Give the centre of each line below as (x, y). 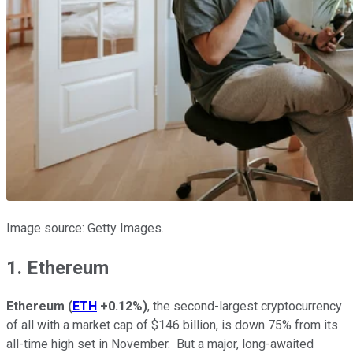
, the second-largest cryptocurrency (245, 307)
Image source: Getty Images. (85, 228)
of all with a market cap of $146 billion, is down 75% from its (172, 325)
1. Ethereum (60, 268)
